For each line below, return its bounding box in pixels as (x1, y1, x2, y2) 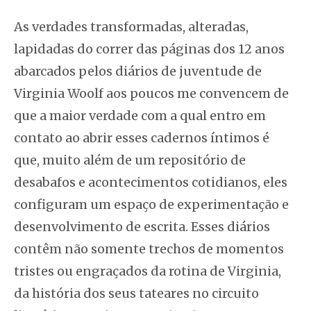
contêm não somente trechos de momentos (14, 240, 284, 257)
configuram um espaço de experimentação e (14, 196, 289, 212)
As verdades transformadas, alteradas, (14, 18, 249, 35)
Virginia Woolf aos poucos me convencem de (14, 85, 289, 101)
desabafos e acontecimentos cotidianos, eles (14, 174, 287, 190)
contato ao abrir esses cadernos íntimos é (14, 129, 269, 146)
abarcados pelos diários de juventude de (14, 62, 262, 79)
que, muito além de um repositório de (14, 151, 246, 168)
